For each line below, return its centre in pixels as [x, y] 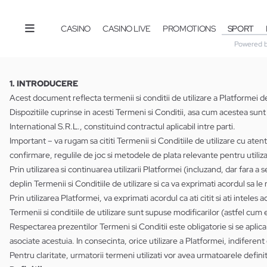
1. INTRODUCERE [44, 83]
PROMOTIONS [189, 29]
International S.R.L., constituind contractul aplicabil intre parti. [122, 126]
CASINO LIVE [127, 29]
